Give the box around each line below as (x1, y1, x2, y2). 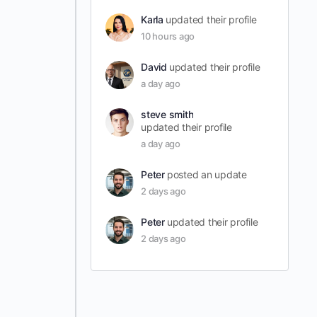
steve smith (141, 108, 194, 121)
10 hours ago (141, 30, 195, 42)
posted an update (166, 168, 247, 181)
